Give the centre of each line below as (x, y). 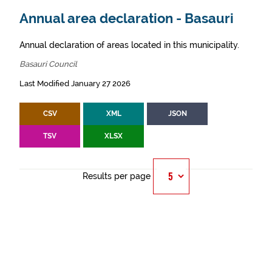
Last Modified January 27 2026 (75, 84)
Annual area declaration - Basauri (127, 19)
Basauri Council (48, 64)
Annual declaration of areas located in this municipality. (129, 45)
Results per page (117, 176)
